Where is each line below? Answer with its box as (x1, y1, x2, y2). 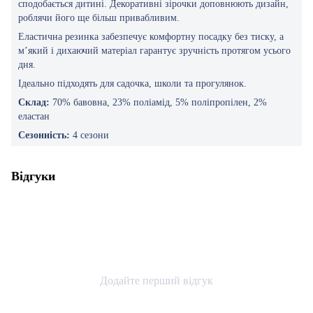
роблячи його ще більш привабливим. (18, 13, 180, 23)
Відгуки (11, 169, 55, 183)
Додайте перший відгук (100, 275, 213, 286)
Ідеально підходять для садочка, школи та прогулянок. (18, 78, 247, 89)
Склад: (18, 97, 52, 108)
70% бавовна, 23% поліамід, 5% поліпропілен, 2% (52, 97, 267, 108)
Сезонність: (18, 130, 73, 140)
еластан (18, 111, 50, 122)
